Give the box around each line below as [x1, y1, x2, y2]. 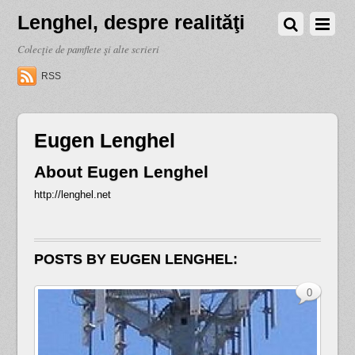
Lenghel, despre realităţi [17, 12, 246, 33]
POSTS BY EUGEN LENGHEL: [33, 250, 238, 267]
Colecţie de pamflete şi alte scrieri [17, 42, 160, 55]
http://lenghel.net [33, 189, 111, 201]
